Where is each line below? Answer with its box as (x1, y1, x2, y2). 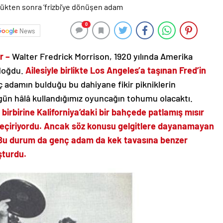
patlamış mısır (148, 107, 204, 118)
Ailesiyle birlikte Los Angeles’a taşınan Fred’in (25, 65, 206, 76)
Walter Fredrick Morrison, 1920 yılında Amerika (12, 51, 193, 62)
